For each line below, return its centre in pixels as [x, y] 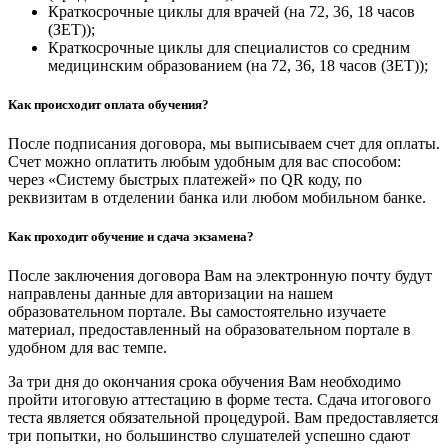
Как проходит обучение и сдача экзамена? [131, 237]
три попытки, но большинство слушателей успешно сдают [209, 436]
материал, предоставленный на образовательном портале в [209, 330]
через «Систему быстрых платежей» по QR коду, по [185, 180]
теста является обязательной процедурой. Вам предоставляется [223, 418]
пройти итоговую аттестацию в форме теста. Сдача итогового [219, 400]
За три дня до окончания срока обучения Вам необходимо [204, 382]
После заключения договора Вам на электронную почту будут [220, 276]
